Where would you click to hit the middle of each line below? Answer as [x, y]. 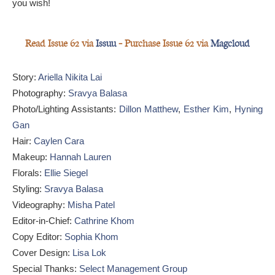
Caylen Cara [59, 141]
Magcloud [230, 44]
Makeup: [31, 157]
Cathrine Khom [104, 220]
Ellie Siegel [66, 172]
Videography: [40, 204]
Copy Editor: [38, 236]
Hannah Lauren [80, 157]
